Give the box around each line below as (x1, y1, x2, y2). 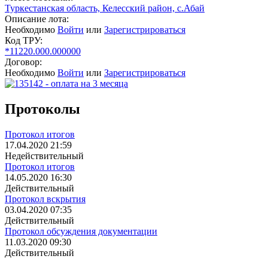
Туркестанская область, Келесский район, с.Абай (5, 3, 205, 14)
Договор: (5, 57, 42, 68)
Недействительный (5, 151, 84, 162)
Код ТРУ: (5, 35, 42, 46)
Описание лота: (5, 14, 69, 25)
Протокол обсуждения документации (5, 226, 157, 237)
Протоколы (5, 101, 80, 117)
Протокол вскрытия (5, 194, 86, 205)
